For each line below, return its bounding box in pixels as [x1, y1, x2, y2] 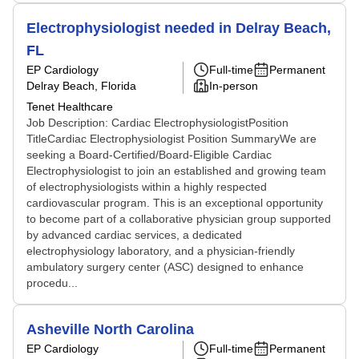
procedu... [26, 276, 78, 289]
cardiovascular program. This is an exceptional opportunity [26, 196, 323, 209]
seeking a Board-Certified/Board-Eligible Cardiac [26, 148, 272, 161]
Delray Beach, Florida [26, 79, 136, 92]
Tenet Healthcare [26, 100, 113, 113]
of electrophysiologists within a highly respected [26, 180, 267, 193]
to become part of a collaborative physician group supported [26, 212, 331, 225]
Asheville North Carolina [26, 321, 194, 337]
